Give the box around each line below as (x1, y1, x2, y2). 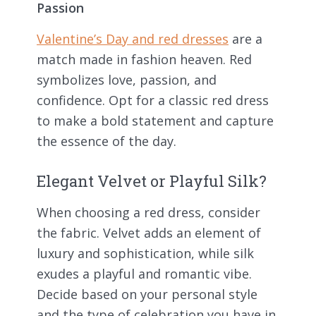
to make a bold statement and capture (37, 112, 274, 130)
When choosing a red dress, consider (37, 203, 260, 221)
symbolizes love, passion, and (37, 71, 217, 89)
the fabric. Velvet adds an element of (37, 224, 261, 241)
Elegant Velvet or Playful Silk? (37, 171, 267, 192)
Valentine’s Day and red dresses (37, 30, 229, 48)
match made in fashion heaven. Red (37, 51, 252, 68)
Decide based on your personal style (37, 285, 257, 303)
